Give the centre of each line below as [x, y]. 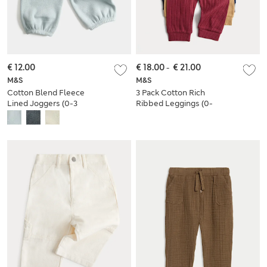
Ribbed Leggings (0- [174, 104]
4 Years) [151, 114]
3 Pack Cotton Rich [170, 93]
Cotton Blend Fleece [46, 93]
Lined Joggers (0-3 [42, 104]
